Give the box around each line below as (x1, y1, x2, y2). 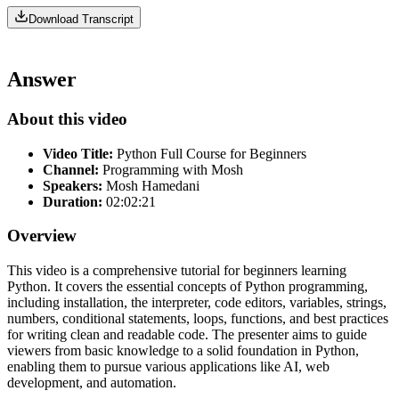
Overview (7, 226, 77, 246)
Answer (7, 68, 77, 92)
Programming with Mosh (99, 161, 243, 177)
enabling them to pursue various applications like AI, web (7, 359, 330, 375)
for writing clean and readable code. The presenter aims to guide (7, 327, 367, 343)
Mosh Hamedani (102, 177, 199, 193)
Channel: (43, 161, 99, 177)
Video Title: (43, 145, 113, 161)
